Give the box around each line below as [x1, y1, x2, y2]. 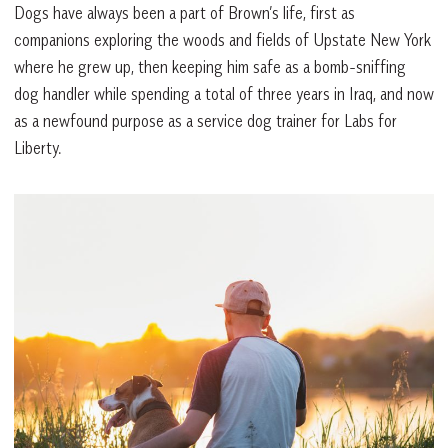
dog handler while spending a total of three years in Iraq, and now [14, 83, 434, 104]
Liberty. [14, 137, 61, 158]
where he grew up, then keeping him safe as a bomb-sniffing [14, 56, 406, 77]
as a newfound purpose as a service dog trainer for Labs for [14, 110, 397, 131]
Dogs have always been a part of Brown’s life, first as [14, 2, 355, 23]
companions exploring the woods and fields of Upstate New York [14, 29, 431, 50]
